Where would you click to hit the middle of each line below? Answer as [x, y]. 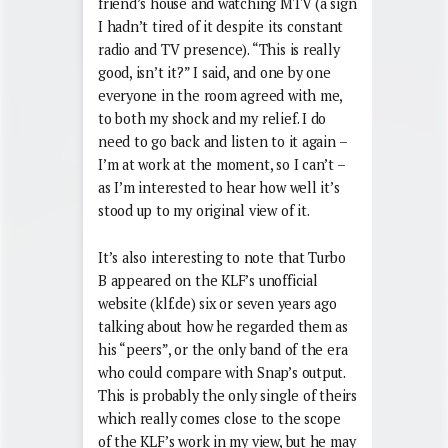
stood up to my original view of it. [204, 211]
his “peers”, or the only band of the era [223, 350]
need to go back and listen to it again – [222, 142]
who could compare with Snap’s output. [222, 373]
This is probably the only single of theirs [227, 396]
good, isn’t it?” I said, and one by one [214, 73]
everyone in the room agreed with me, [220, 96]
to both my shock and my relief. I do [212, 119]
